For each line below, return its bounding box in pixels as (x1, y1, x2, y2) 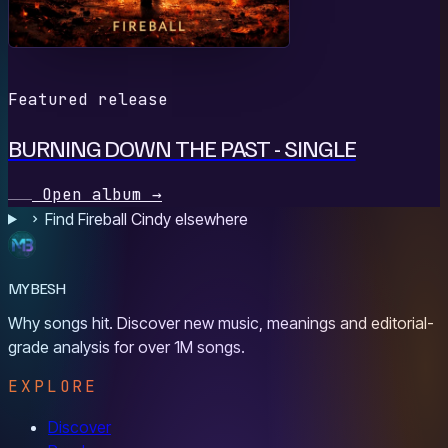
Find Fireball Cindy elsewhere (40, 208, 248, 229)
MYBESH (8, 277, 66, 298)
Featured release (8, 88, 168, 110)
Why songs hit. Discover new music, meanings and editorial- (8, 312, 434, 333)
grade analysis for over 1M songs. (8, 336, 245, 357)
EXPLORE (8, 375, 99, 397)
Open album (32, 183, 152, 205)
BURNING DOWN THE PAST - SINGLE (8, 131, 356, 162)
